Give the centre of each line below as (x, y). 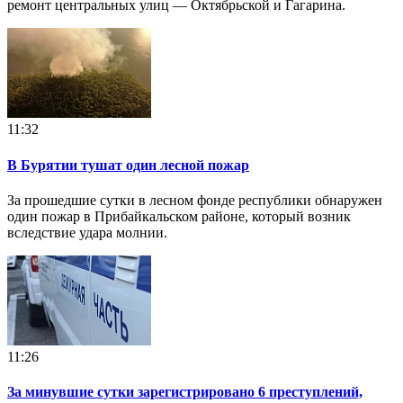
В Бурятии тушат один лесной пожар (128, 165)
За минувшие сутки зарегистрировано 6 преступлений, (185, 392)
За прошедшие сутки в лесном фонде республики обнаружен (195, 200)
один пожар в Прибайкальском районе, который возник (179, 216)
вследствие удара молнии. (87, 232)
